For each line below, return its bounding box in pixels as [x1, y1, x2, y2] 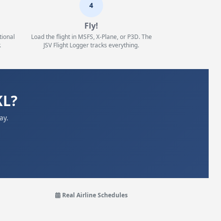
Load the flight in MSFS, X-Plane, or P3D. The [31, 33, 152, 40]
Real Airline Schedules [62, 191, 128, 199]
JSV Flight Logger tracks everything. [43, 41, 140, 49]
